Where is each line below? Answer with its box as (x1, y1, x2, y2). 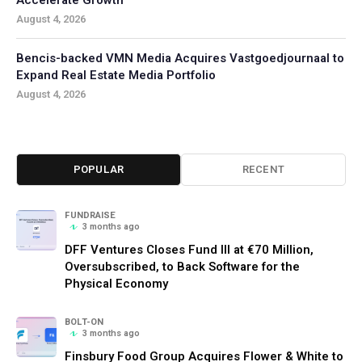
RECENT (242, 162, 285, 178)
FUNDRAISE (65, 208, 116, 222)
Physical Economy (65, 274, 168, 293)
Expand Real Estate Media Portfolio (16, 65, 216, 84)
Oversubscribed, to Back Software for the (65, 257, 300, 276)
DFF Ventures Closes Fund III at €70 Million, (65, 240, 314, 259)
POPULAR (73, 162, 124, 178)
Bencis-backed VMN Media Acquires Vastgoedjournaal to (16, 48, 344, 67)
